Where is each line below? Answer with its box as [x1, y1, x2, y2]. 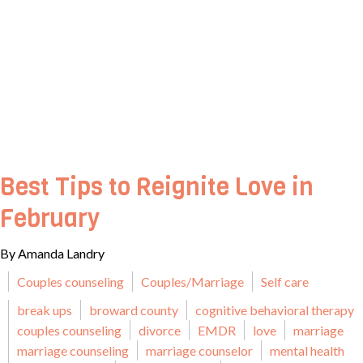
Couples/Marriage [141, 274, 244, 289]
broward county [89, 302, 178, 318]
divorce [139, 322, 181, 338]
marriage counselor [146, 343, 253, 358]
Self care [261, 274, 309, 289]
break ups [17, 302, 72, 318]
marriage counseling [17, 343, 129, 358]
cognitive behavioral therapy [195, 302, 354, 318]
